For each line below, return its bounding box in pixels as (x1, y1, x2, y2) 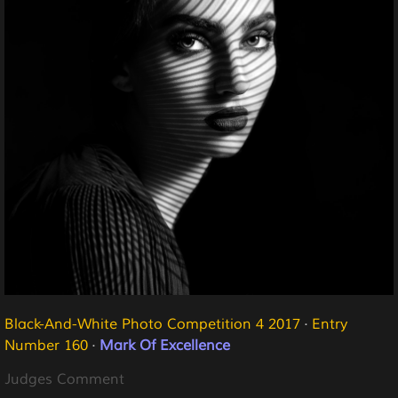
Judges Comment (4, 370, 124, 388)
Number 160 (4, 337, 88, 354)
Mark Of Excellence (99, 337, 230, 354)
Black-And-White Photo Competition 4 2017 (4, 315, 300, 333)
